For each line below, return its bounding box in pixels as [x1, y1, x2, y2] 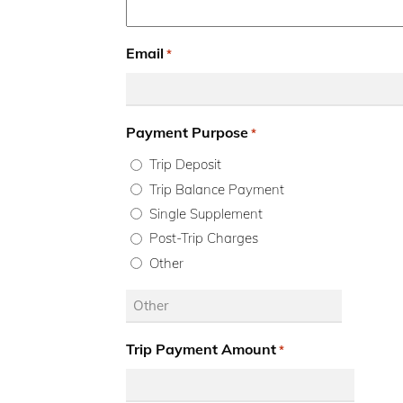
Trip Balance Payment [149, 180, 284, 198]
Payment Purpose [126, 122, 248, 141]
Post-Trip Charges [149, 229, 259, 247]
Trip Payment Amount [126, 339, 276, 358]
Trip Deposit [149, 156, 221, 174]
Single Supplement [149, 204, 263, 222]
